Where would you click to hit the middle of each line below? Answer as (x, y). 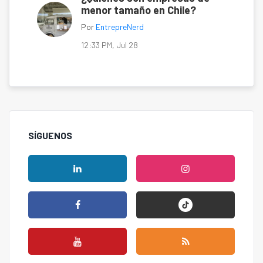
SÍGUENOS (50, 136)
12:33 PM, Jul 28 (109, 45)
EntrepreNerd (120, 27)
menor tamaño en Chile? (139, 10)
